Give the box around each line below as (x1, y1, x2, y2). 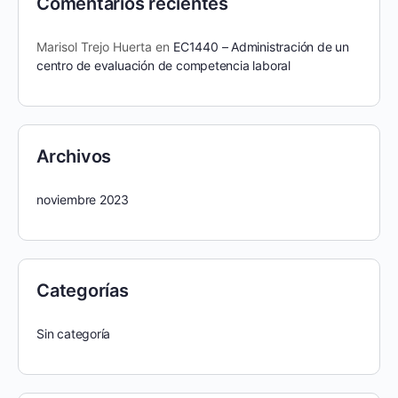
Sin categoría (36, 325, 111, 341)
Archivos (36, 145, 112, 167)
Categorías (36, 279, 129, 301)
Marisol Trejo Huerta (36, 38, 152, 54)
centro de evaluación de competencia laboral (36, 57, 291, 73)
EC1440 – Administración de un (173, 38, 349, 54)
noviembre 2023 (36, 191, 130, 207)
